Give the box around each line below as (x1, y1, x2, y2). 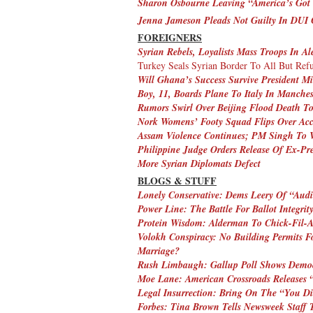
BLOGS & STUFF (138, 173, 217, 188)
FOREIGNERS (138, 29, 202, 45)
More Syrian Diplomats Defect (138, 156, 261, 170)
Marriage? (138, 243, 180, 258)
